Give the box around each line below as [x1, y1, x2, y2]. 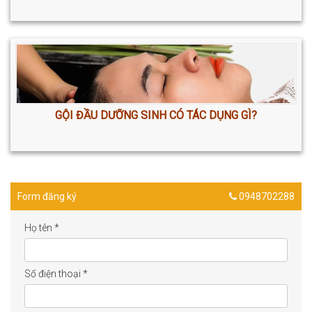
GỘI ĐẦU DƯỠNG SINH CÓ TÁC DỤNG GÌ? [55, 109, 257, 123]
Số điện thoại [24, 268, 83, 280]
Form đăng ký [17, 191, 77, 203]
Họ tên [24, 222, 54, 234]
